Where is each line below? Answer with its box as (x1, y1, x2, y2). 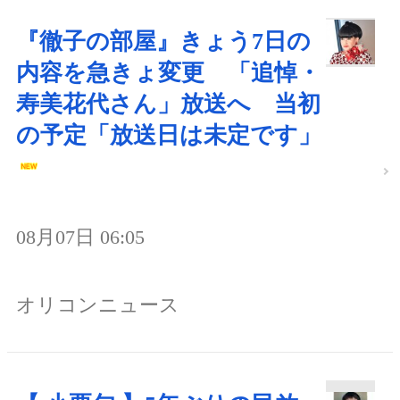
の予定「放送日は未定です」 (16, 122, 321, 149)
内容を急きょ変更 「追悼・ (16, 60, 321, 87)
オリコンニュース (16, 294, 179, 317)
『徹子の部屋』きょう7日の (16, 29, 311, 55)
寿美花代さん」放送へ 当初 (16, 91, 321, 118)
